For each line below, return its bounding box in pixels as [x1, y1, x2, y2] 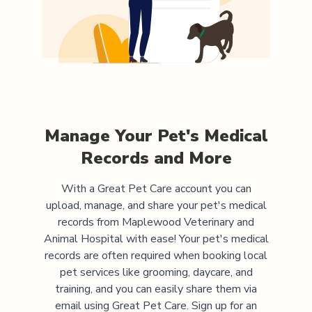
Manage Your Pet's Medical [44, 124, 268, 147]
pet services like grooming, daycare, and [59, 264, 253, 280]
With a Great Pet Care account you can [61, 180, 251, 196]
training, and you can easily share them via [55, 281, 257, 297]
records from [58, 214, 122, 230]
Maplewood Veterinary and [122, 214, 254, 230]
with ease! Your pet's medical [123, 231, 269, 247]
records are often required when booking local [45, 247, 267, 263]
